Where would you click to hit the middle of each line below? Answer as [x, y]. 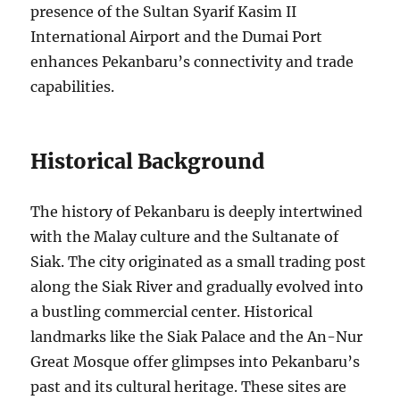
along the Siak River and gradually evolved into [197, 286]
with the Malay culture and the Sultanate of [185, 236]
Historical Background [148, 161]
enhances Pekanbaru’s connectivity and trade [192, 61]
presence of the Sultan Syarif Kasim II [164, 11]
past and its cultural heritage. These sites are [189, 386]
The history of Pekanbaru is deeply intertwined [197, 211]
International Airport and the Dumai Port [177, 36]
